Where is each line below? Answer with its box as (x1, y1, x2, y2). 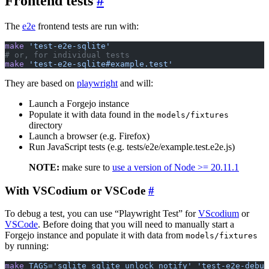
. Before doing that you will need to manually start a (38, 219, 234, 230)
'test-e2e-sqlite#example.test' (24, 59, 173, 68)
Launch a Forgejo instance (29, 98, 129, 109)
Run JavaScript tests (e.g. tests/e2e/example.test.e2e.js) (29, 141, 235, 152)
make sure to (59, 162, 112, 172)
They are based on (5, 77, 77, 88)
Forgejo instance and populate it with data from (5, 230, 186, 241)
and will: (118, 77, 153, 88)
